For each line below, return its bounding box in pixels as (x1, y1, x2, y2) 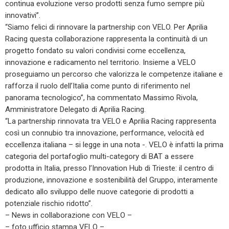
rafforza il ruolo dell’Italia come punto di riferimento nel (5, 81, 190, 90)
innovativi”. (5, 10, 40, 20)
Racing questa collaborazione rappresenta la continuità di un (5, 34, 208, 43)
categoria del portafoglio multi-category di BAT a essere (5, 151, 194, 161)
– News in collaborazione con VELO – (5, 210, 132, 220)
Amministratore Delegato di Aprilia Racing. (5, 104, 146, 114)
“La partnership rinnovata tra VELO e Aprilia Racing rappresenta (5, 116, 216, 126)
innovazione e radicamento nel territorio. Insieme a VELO (5, 57, 196, 67)
